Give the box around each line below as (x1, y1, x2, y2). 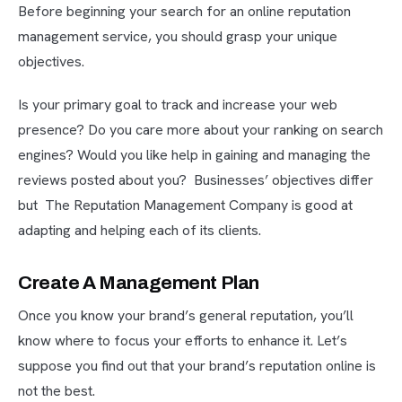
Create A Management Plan (18, 273, 259, 293)
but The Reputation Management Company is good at (18, 196, 353, 215)
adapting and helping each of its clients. (18, 221, 261, 240)
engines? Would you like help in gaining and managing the (18, 145, 371, 165)
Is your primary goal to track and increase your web (18, 95, 337, 115)
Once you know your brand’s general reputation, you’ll (18, 306, 354, 326)
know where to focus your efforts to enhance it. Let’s (18, 331, 347, 351)
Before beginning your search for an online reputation (18, 2, 351, 22)
